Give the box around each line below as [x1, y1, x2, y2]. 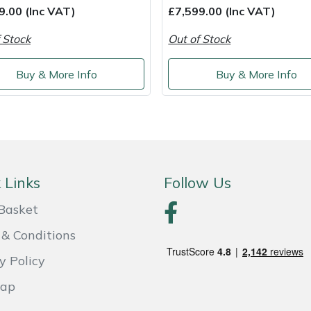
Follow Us [164, 173, 231, 192]
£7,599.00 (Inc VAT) [168, 4, 276, 19]
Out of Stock [168, 32, 231, 47]
